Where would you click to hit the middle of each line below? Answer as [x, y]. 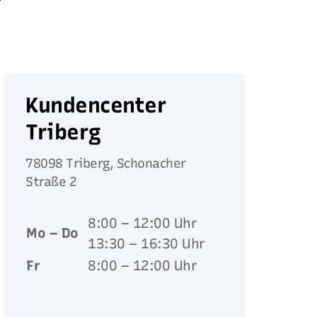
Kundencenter [96, 105]
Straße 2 [51, 181]
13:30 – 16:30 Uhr [146, 243]
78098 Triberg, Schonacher [106, 163]
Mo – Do [52, 233]
